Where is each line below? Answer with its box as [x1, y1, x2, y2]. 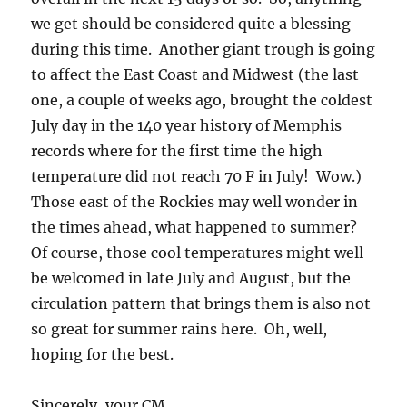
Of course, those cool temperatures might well [31, 243, 364, 262]
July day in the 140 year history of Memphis [31, 116, 342, 134]
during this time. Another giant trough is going [31, 40, 376, 58]
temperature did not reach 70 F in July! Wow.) [31, 167, 366, 185]
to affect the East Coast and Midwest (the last [31, 65, 360, 84]
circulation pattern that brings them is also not [31, 294, 372, 313]
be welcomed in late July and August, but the [31, 269, 352, 287]
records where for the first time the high [31, 142, 323, 160]
